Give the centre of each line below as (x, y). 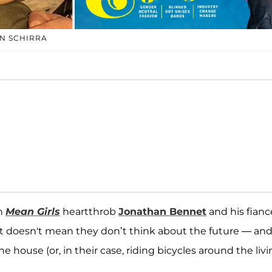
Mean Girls (33, 211)
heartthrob (90, 211)
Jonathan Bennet (162, 211)
